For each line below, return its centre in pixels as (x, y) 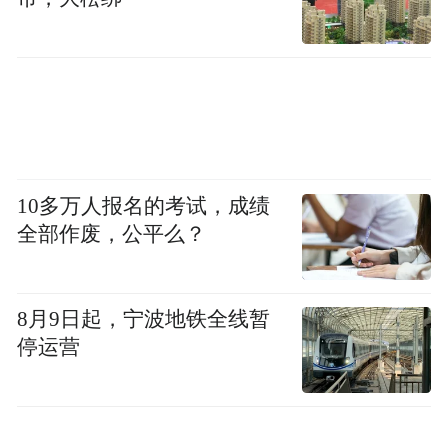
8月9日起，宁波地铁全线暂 (144, 319)
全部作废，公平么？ (112, 233)
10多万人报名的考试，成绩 (144, 205)
